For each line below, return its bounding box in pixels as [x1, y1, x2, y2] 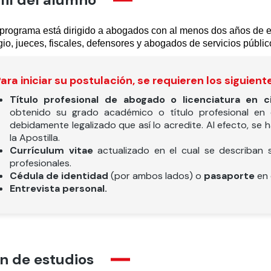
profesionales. [9, 157, 71, 169]
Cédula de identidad [9, 169, 108, 182]
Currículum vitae [9, 144, 98, 157]
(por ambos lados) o [108, 169, 204, 182]
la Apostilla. [9, 131, 60, 144]
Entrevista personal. [9, 182, 107, 195]
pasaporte [203, 169, 255, 182]
